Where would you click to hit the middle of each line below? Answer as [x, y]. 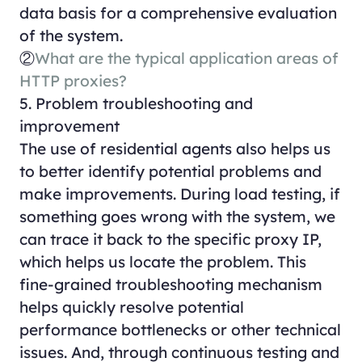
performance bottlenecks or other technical [180, 330]
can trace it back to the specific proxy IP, [170, 240]
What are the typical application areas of [186, 59]
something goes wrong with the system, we [177, 217]
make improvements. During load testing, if [179, 194]
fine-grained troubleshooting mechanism [170, 285]
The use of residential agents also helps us [175, 149]
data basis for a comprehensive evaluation [178, 13]
